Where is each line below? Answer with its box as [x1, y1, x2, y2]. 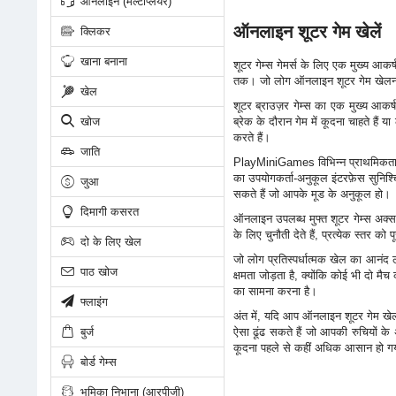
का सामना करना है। [232, 285, 317, 298]
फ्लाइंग [76, 294, 108, 308]
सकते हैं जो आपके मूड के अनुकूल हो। [232, 187, 391, 201]
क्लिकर [76, 24, 110, 38]
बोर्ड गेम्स [76, 354, 117, 369]
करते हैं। [232, 131, 270, 144]
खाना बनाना [76, 54, 127, 68]
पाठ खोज [76, 264, 118, 278]
